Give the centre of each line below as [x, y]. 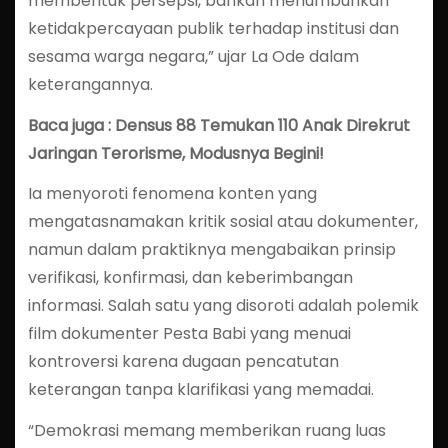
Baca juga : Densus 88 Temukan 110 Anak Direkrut [218, 125]
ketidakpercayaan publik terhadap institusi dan [213, 28]
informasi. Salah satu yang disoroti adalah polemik [223, 306]
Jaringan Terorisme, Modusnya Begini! [175, 153]
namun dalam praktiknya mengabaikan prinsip [211, 250]
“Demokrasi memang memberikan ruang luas [206, 431]
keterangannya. [90, 84]
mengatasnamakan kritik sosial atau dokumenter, [222, 222]
